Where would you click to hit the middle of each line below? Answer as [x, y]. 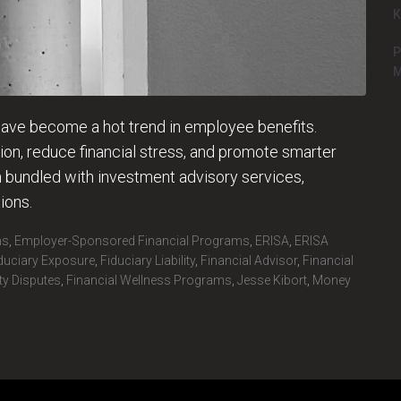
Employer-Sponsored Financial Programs [132, 241]
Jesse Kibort [272, 281]
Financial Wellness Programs [149, 281]
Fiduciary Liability [148, 261]
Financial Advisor [249, 261]
